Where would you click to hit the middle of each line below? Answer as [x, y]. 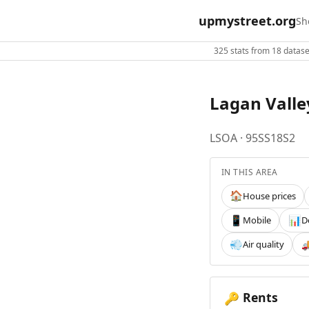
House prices [270, 196]
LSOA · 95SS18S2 [252, 138]
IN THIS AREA [250, 172]
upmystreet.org [247, 20]
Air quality [264, 245]
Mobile [257, 220]
